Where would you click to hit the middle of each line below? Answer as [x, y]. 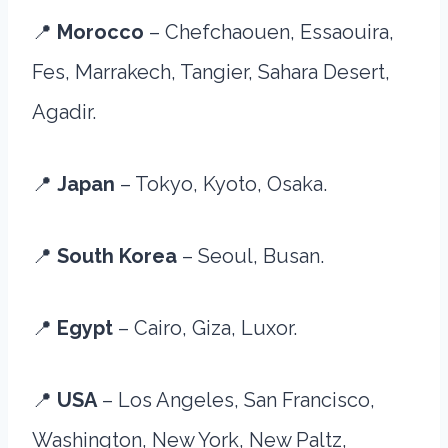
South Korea [119, 256]
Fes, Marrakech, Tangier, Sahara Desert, [211, 72]
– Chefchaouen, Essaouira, [271, 32]
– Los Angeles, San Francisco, [236, 400]
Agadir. [64, 112]
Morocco [103, 32]
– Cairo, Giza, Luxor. [207, 328]
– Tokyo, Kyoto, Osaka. [223, 184]
